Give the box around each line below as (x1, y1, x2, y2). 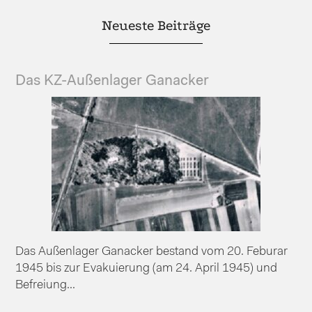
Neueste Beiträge (102, 17, 210, 33)
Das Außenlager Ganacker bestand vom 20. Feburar (15, 245, 288, 258)
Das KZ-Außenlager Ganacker (15, 73, 210, 88)
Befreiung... (15, 279, 76, 291)
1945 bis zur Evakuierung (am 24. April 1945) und (15, 262, 278, 274)
